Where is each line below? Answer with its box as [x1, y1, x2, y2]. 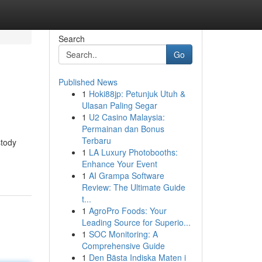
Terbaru [81, 135, 111, 146]
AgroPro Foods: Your [88, 205, 167, 216]
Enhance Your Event [81, 158, 157, 170]
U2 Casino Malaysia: [88, 111, 165, 123]
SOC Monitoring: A [88, 228, 158, 240]
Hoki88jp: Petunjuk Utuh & [88, 88, 185, 99]
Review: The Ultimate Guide [81, 181, 185, 193]
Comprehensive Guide [81, 240, 165, 251]
